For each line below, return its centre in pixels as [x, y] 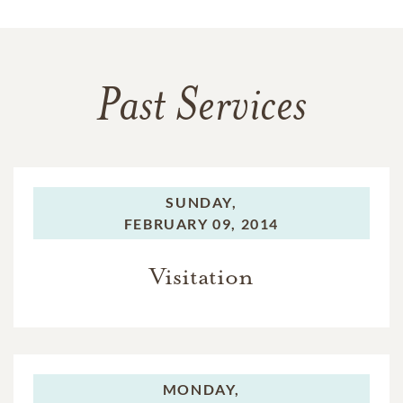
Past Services [201, 108]
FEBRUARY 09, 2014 [201, 223]
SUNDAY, [201, 201]
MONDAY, [201, 389]
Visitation [201, 276]
